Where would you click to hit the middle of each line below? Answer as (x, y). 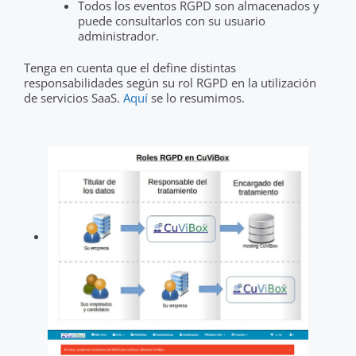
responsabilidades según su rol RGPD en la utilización (170, 82)
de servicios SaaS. (74, 97)
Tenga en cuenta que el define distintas (130, 67)
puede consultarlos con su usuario (171, 20)
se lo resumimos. (196, 97)
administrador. (118, 35)
